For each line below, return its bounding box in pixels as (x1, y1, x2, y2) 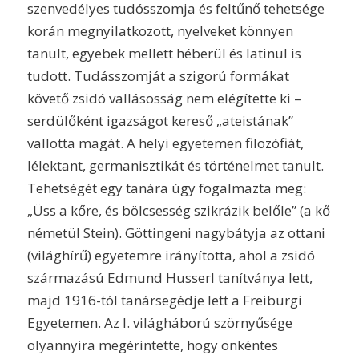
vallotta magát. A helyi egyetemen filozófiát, (26, 133, 304, 152)
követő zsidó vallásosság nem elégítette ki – (26, 88, 301, 107)
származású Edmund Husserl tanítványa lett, (26, 268, 313, 287)
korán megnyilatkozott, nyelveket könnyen (26, 21, 293, 40)
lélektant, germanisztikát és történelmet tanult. (26, 155, 324, 175)
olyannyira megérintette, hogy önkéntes (26, 335, 278, 354)
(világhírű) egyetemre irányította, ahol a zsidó (26, 245, 315, 264)
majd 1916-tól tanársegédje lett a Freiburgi (26, 290, 302, 309)
